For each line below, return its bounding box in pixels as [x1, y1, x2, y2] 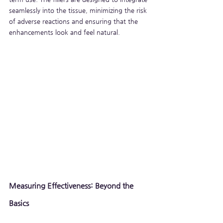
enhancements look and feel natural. [9, 28, 120, 36]
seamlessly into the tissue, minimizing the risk [9, 6, 149, 14]
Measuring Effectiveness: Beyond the [9, 181, 135, 190]
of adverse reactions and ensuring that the [9, 17, 140, 25]
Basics [9, 198, 29, 207]
